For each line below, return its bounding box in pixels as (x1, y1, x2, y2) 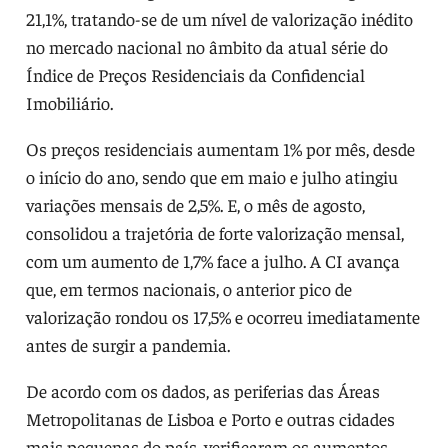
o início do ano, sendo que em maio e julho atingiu (25, 164, 398, 188)
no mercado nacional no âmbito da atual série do (25, 34, 388, 58)
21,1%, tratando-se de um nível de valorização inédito (25, 6, 413, 30)
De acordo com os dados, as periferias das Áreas (25, 378, 380, 402)
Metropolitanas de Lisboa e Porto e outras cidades (25, 406, 395, 430)
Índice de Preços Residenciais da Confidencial (25, 62, 365, 86)
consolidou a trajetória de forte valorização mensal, (25, 220, 404, 244)
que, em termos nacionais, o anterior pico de (25, 276, 352, 300)
